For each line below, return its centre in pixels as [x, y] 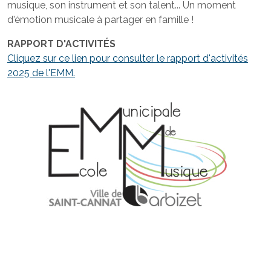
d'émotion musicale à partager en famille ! [100, 19]
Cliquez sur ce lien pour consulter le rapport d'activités [128, 58]
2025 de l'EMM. [41, 73]
